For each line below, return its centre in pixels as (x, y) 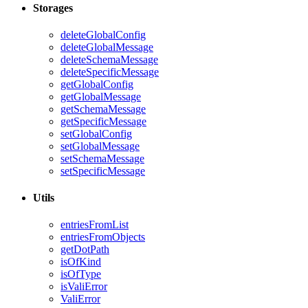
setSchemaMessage (102, 158)
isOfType (81, 274)
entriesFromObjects (103, 237)
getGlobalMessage (101, 96)
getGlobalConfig (97, 84)
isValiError (84, 287)
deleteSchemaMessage (109, 59)
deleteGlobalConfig (103, 34)
